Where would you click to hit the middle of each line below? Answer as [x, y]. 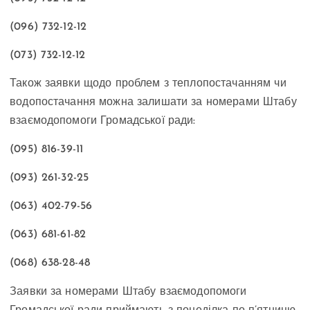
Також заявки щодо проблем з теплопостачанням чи [148, 84]
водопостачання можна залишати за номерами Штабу [153, 103]
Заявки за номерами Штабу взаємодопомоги [128, 292]
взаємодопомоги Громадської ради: [108, 121]
